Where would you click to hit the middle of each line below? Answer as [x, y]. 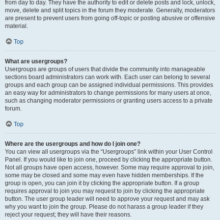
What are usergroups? [36, 61]
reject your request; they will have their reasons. [68, 215]
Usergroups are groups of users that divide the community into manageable [105, 69]
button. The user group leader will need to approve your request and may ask [107, 199]
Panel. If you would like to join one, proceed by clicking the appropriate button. [109, 160]
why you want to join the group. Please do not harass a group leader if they [104, 207]
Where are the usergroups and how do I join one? [73, 144]
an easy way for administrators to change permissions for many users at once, [108, 93]
